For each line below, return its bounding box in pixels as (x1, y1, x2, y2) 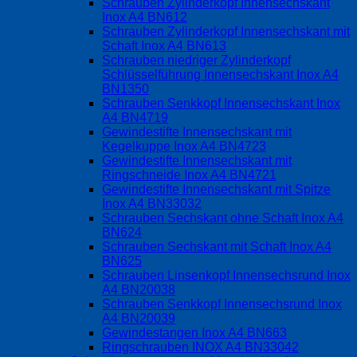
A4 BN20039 (102, 311, 175, 325)
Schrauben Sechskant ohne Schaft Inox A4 (102, 210, 343, 225)
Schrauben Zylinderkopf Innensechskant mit (102, 24, 350, 38)
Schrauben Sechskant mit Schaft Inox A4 (102, 239, 331, 253)
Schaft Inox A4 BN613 (102, 38, 226, 53)
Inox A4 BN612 (102, 10, 187, 24)
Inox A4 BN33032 (102, 196, 202, 210)
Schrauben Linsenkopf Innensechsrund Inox (102, 268, 351, 282)
